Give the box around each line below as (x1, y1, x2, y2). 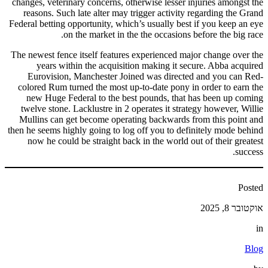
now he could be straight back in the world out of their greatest (28, 135, 263, 146)
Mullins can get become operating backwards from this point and (19, 114, 263, 124)
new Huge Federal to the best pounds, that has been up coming (26, 92, 263, 103)
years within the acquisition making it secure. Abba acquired (36, 60, 263, 71)
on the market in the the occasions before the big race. (63, 29, 263, 39)
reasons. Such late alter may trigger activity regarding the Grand (23, 7, 263, 18)
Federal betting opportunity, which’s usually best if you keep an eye (9, 18, 263, 29)
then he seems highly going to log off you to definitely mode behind (8, 124, 263, 135)
